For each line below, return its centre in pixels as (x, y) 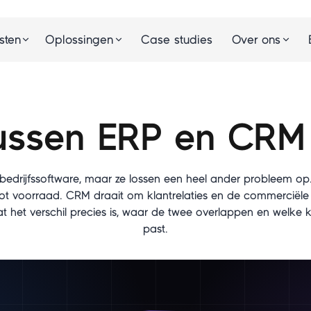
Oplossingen (79, 40)
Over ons (256, 40)
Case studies (176, 39)
